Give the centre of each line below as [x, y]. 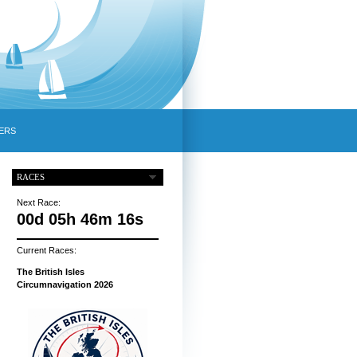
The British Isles [50, 272]
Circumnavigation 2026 [65, 285]
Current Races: [46, 251]
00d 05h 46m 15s [80, 220]
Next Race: [38, 203]
